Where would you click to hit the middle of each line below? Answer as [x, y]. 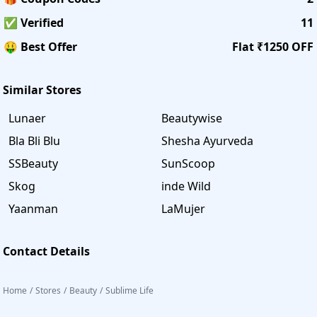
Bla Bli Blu [34, 140]
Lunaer [27, 118]
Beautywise [192, 118]
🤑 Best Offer [40, 46]
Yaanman [33, 208]
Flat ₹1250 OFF [273, 46]
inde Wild [186, 186]
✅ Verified [34, 22]
